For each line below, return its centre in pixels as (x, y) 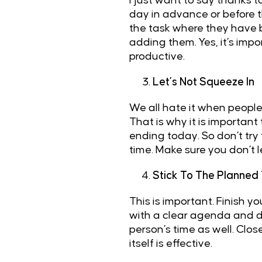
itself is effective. (172, 244)
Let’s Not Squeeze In (203, 82)
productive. (157, 56)
